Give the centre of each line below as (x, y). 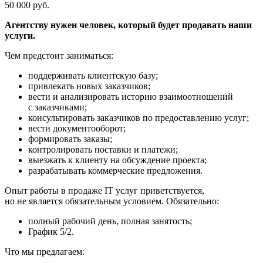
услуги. (20, 35)
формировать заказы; (70, 139)
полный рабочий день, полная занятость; (110, 221)
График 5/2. (51, 231)
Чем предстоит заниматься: (59, 55)
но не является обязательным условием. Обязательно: (112, 201)
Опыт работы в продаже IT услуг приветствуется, (104, 190)
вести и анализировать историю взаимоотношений (131, 96)
